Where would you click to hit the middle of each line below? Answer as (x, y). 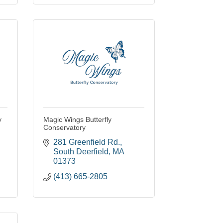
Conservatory (64, 128)
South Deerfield (81, 152)
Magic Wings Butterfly (77, 120)
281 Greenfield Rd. (87, 142)
